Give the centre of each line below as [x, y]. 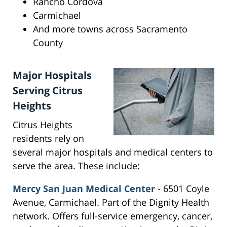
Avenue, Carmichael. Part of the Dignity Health [111, 202]
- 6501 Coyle [182, 189]
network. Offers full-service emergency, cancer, [112, 216]
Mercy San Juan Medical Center [84, 189]
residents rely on [48, 139]
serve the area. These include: [76, 166]
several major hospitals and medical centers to [113, 152]
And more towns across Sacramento [110, 29]
